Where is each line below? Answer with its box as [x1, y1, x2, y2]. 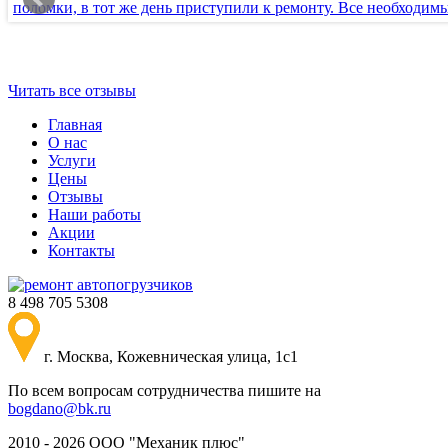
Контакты [48, 241, 115, 259]
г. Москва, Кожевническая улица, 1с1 [44, 347, 298, 365]
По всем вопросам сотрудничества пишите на [8, 381, 321, 399]
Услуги [48, 151, 96, 169]
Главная [48, 115, 102, 133]
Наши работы [48, 205, 141, 223]
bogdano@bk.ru [8, 399, 111, 417]
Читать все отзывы [8, 81, 136, 99]
